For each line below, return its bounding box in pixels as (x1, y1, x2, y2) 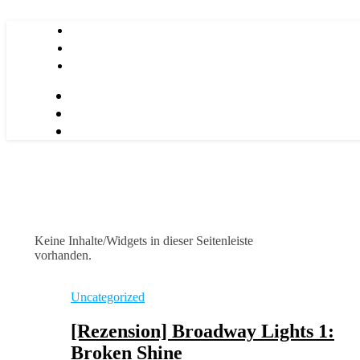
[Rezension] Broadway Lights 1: (71, 320, 334, 342)
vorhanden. (35, 248, 92, 262)
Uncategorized (71, 290, 145, 304)
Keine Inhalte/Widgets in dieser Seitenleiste (35, 234, 253, 247)
